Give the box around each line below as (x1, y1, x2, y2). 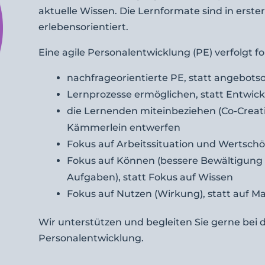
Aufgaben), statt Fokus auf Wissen (66, 172, 233, 183)
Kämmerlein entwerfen (66, 122, 180, 134)
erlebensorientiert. (38, 21, 128, 33)
